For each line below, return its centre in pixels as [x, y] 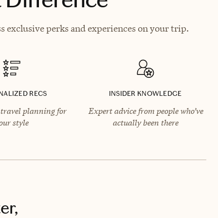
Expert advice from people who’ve [145, 111]
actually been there [145, 122]
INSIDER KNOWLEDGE [145, 93]
